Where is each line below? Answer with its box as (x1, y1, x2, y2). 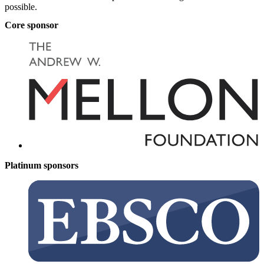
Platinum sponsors (5, 160, 78, 171)
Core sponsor (5, 20, 58, 31)
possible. (5, 1, 37, 12)
